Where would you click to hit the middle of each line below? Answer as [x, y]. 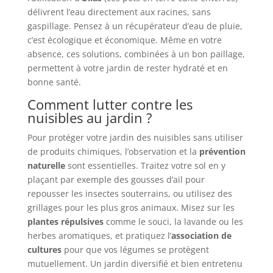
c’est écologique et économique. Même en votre [124, 40]
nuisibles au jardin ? [90, 118]
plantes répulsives [65, 222]
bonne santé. [54, 82]
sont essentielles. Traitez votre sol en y [145, 166]
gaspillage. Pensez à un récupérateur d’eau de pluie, [135, 26]
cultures [44, 250]
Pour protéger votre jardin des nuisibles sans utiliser [135, 138]
